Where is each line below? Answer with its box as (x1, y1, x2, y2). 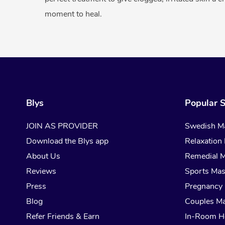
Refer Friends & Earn (26, 211, 99, 222)
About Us (26, 151, 60, 162)
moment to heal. (45, 9, 102, 20)
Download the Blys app (26, 136, 108, 147)
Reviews (26, 166, 56, 177)
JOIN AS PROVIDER (26, 121, 98, 132)
